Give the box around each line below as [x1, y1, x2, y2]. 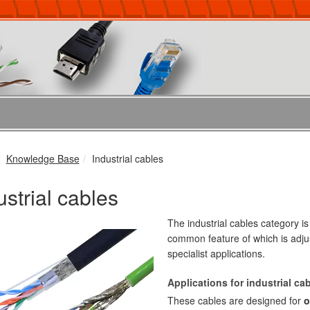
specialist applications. [167, 246, 265, 260]
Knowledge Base [6, 152, 80, 165]
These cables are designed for [167, 293, 304, 307]
